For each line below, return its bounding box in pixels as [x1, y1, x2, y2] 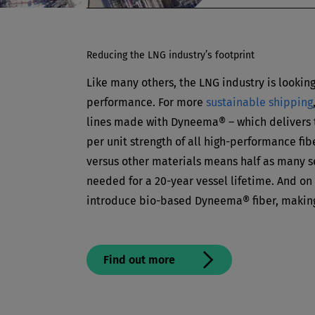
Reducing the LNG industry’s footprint [86, 49, 255, 61]
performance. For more [86, 95, 206, 109]
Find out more [103, 252, 175, 266]
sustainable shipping [206, 95, 313, 109]
